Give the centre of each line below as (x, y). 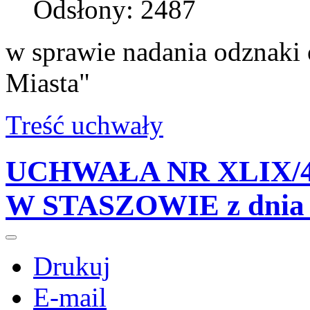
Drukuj (72, 266)
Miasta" (48, 82)
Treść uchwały (84, 125)
